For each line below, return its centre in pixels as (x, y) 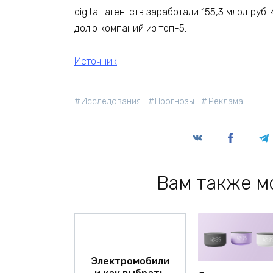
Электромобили (130, 261)
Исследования (111, 102)
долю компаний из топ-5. (130, 28)
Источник (96, 62)
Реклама (225, 102)
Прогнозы (175, 102)
